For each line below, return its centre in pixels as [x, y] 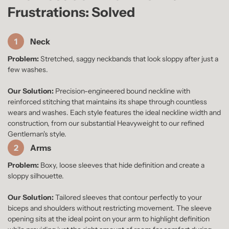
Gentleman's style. [37, 134]
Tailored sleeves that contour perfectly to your [128, 197]
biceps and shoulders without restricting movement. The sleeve [110, 208]
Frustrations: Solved [71, 12]
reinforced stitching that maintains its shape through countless [107, 101]
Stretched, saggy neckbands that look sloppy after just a [129, 59]
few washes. [28, 69]
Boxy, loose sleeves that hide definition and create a [122, 165]
